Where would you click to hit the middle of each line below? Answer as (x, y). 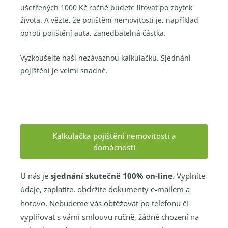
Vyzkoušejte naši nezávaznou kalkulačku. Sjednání (106, 58)
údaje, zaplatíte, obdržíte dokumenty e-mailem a (105, 189)
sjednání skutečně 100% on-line (111, 175)
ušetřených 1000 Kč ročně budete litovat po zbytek (106, 7)
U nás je (35, 175)
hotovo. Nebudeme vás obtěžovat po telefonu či (104, 203)
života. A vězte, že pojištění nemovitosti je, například (109, 20)
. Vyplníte (189, 175)
